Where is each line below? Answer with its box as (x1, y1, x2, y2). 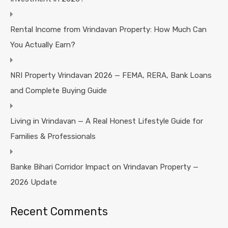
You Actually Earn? (10, 40, 75, 49)
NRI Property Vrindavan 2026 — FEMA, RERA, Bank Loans (10, 70, 212, 80)
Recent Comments (10, 204, 108, 218)
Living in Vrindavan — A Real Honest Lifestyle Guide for (10, 116, 203, 126)
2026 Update (10, 177, 57, 187)
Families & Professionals (10, 131, 96, 141)
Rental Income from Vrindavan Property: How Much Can (10, 24, 207, 34)
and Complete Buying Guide (10, 85, 107, 95)
